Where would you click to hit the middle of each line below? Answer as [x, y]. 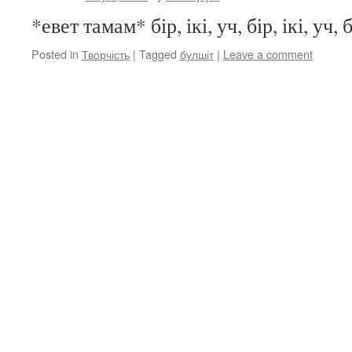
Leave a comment [268, 54]
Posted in [55, 54]
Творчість [106, 54]
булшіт [197, 54]
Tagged [158, 54]
